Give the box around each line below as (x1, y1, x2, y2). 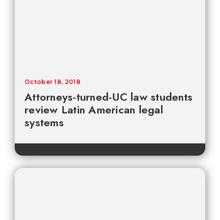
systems (25, 114, 64, 131)
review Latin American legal (25, 102, 163, 118)
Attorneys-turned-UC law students (25, 89, 192, 105)
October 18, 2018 (25, 78, 81, 86)
